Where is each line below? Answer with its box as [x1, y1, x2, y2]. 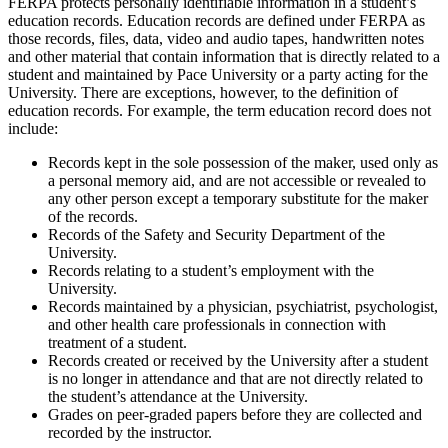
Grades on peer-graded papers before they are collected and [48, 405, 422, 423]
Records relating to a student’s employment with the [48, 261, 374, 279]
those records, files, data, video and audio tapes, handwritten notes [8, 29, 424, 47]
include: [8, 119, 58, 137]
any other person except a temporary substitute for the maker [48, 189, 428, 207]
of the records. [48, 207, 138, 225]
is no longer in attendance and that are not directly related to [48, 369, 423, 387]
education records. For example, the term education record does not [8, 101, 431, 119]
